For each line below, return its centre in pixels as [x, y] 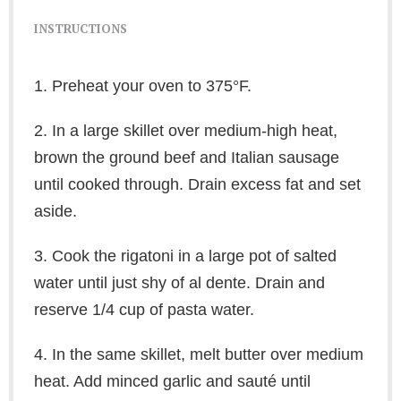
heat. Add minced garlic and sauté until [172, 382]
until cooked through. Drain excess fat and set [197, 185]
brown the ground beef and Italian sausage [186, 158]
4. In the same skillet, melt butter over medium [198, 355]
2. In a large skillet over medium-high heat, [185, 131]
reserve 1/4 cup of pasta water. [144, 310]
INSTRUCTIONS [80, 29]
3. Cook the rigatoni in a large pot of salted [185, 256]
